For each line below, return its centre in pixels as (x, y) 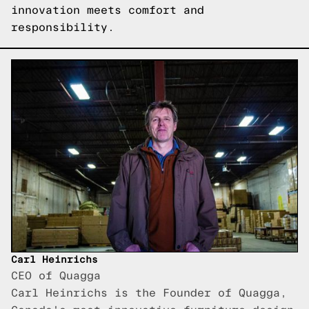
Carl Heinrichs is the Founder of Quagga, (149, 293)
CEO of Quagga (56, 276)
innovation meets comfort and (108, 10)
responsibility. (63, 27)
